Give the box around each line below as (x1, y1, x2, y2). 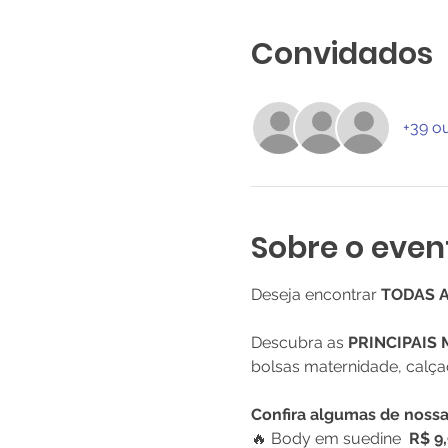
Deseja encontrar (250, 285, 381, 304)
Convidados (250, 33, 433, 75)
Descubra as (250, 333, 348, 352)
